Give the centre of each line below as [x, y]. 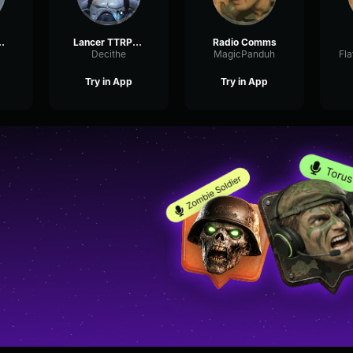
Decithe [109, 54]
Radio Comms [244, 42]
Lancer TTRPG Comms [137, 42]
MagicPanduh [244, 54]
